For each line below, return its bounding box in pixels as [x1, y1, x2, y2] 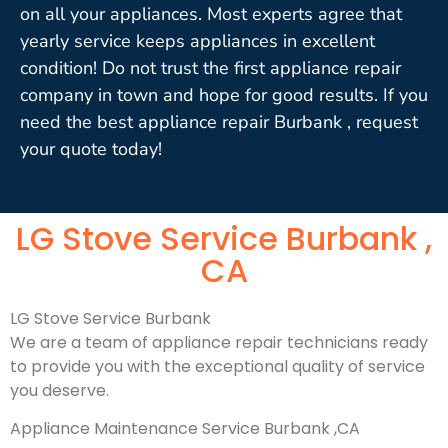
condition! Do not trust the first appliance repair [20, 55, 401, 80]
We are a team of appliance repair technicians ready [10, 330, 428, 354]
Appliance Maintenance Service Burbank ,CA [10, 416, 360, 440]
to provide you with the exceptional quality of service [10, 354, 425, 378]
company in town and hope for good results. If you [20, 82, 428, 107]
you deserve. [10, 378, 109, 402]
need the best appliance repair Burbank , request [20, 109, 418, 134]
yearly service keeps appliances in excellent [20, 28, 375, 53]
